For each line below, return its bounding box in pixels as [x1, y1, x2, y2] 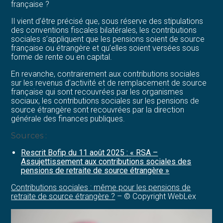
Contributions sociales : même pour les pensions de [11, 182, 191, 192]
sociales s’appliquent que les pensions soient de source [11, 34, 205, 44]
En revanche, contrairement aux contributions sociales [11, 69, 200, 79]
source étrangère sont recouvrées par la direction [11, 105, 185, 114]
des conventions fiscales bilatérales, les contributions [11, 25, 197, 35]
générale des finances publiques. [11, 113, 125, 123]
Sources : [11, 130, 47, 140]
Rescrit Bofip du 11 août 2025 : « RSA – [21, 147, 158, 157]
